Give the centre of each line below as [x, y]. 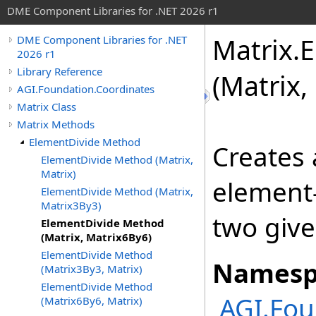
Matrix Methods [56, 124]
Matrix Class [47, 107]
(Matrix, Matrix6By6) [96, 237]
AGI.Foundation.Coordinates [86, 89]
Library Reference [60, 71]
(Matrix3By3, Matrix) [92, 269]
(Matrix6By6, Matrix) [92, 300]
